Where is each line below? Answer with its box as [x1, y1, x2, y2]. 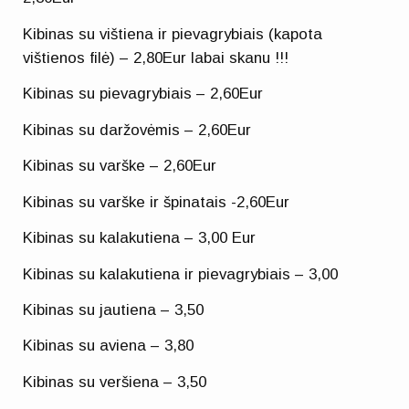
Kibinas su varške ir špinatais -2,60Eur [23, 193, 290, 211]
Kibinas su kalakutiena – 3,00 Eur [23, 229, 257, 247]
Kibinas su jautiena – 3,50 [23, 300, 204, 319]
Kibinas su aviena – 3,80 [23, 337, 194, 355]
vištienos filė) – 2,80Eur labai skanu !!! [23, 48, 289, 67]
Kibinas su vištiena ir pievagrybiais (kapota [23, 25, 323, 43]
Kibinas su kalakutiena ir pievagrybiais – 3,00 [23, 265, 339, 283]
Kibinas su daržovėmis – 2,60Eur [23, 121, 252, 139]
